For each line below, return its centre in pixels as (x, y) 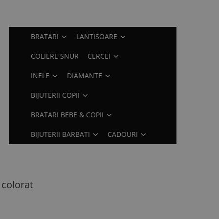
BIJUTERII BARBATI (61, 134)
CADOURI (123, 134)
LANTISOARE (97, 36)
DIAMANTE (85, 76)
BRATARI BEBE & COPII (67, 115)
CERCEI (99, 56)
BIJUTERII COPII (55, 95)
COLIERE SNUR (55, 56)
